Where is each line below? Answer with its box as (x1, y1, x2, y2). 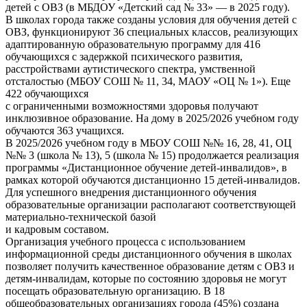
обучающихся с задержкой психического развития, (5, 50, 243, 62)
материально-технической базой (5, 210, 156, 223)
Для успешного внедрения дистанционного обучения (5, 186, 256, 198)
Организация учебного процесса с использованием (5, 235, 245, 247)
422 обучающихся (5, 87, 88, 99)
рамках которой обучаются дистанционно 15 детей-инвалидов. (5, 173, 300, 186)
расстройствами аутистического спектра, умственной (5, 62, 256, 75)
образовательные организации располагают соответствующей (5, 198, 296, 210)
